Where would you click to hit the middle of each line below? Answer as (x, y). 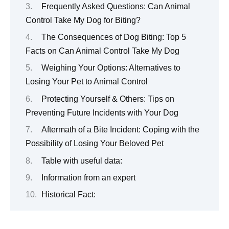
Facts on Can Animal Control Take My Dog (102, 51)
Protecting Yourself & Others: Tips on (108, 99)
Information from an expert (88, 177)
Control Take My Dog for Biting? (83, 20)
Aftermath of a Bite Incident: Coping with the (120, 130)
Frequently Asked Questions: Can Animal (116, 6)
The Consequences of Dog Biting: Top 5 (113, 37)
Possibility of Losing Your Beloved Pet (95, 144)
